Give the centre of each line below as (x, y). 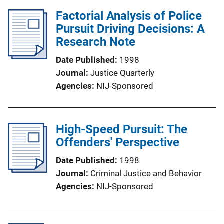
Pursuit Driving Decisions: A (130, 29)
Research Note (96, 42)
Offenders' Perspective (118, 142)
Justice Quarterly (122, 73)
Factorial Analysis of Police (129, 16)
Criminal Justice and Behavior (146, 173)
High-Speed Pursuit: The (122, 129)
